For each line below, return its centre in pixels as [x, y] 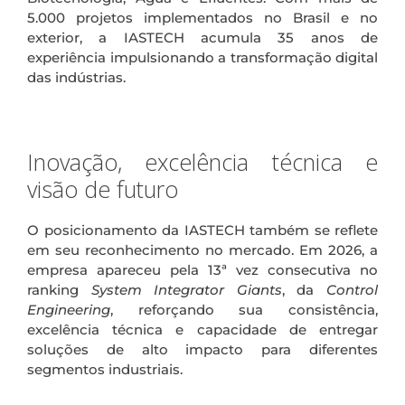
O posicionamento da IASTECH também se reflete [202, 230]
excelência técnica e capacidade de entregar [202, 329]
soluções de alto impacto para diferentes [202, 349]
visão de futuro [103, 188]
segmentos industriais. [105, 369]
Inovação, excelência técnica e [202, 161]
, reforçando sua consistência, [244, 309]
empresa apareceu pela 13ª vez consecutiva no [202, 269]
